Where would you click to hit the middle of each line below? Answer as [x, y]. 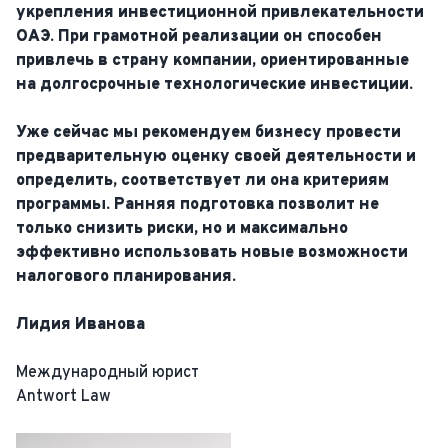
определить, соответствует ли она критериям [202, 181]
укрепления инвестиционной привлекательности [220, 13]
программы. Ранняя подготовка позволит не [197, 205]
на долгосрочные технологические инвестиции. [214, 85]
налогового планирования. [126, 277]
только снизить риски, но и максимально [182, 229]
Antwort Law [63, 397]
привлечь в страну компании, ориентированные [212, 61]
